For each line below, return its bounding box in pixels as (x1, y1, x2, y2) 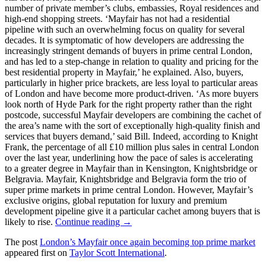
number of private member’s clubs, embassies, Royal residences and (5, 3, 259, 14)
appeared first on (5, 248, 69, 258)
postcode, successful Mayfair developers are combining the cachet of (5, 110, 261, 121)
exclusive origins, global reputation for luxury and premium (5, 195, 227, 206)
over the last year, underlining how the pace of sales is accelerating (5, 153, 253, 163)
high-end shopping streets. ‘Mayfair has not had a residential (5, 14, 230, 24)
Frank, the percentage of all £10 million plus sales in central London (5, 142, 259, 153)
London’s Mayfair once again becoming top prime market (40, 237, 255, 248)
